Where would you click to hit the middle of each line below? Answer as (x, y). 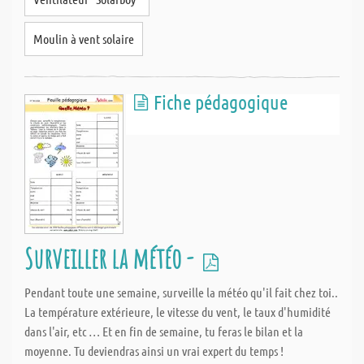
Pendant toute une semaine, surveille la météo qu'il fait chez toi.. (181, 292)
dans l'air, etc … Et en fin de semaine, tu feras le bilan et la (164, 331)
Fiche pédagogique (221, 102)
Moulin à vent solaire (84, 39)
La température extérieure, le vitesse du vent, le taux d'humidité (178, 312)
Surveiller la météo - (111, 258)
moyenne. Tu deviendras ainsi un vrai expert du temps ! (154, 351)
